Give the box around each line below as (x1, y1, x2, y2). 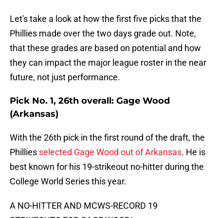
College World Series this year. (10, 176, 127, 187)
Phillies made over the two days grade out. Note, (10, 28, 196, 39)
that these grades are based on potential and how (10, 43, 201, 54)
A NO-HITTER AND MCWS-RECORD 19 (10, 200, 158, 211)
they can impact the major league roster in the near (10, 57, 206, 68)
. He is (182, 147, 205, 158)
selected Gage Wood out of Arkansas (39, 147, 182, 158)
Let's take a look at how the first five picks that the (10, 14, 201, 24)
